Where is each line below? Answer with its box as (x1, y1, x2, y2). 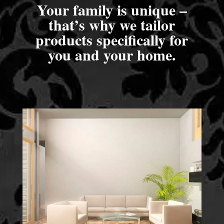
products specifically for (35, 28, 188, 50)
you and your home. (47, 43, 176, 65)
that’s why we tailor (48, 13, 175, 35)
